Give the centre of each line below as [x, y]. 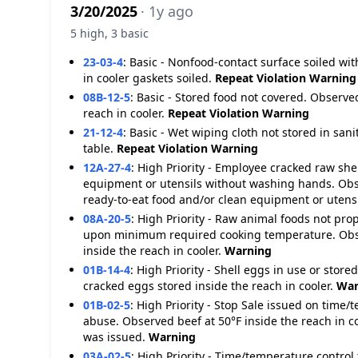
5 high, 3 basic [109, 33]
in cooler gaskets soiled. [149, 78]
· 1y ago [167, 11]
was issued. [116, 337]
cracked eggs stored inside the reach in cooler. [210, 286]
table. [100, 148]
